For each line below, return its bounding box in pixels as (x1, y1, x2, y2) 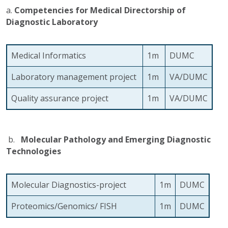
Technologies (6, 145, 63, 157)
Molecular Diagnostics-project (11, 179, 151, 190)
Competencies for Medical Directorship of (14, 4, 188, 16)
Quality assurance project (11, 92, 119, 104)
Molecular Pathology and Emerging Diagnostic (21, 133, 211, 145)
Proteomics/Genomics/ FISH (11, 200, 135, 212)
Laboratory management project (11, 71, 138, 82)
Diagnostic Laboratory (6, 16, 98, 27)
